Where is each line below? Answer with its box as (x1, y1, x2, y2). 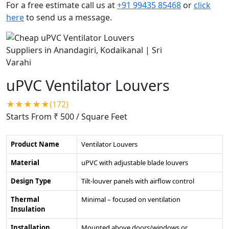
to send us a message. (24, 11, 112, 23)
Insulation (11, 204, 45, 214)
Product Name (11, 139, 59, 149)
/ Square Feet (76, 110, 127, 122)
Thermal (11, 194, 39, 204)
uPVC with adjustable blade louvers (81, 157, 188, 167)
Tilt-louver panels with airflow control (81, 176, 194, 186)
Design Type (11, 176, 51, 186)
